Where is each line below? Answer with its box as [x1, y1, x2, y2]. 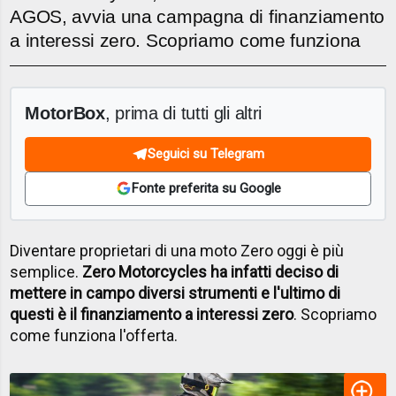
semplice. [10, 263, 83, 282]
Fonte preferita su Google [131, 180, 281, 197]
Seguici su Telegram [148, 146, 264, 163]
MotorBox [25, 102, 105, 123]
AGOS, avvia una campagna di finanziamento [10, 6, 385, 27]
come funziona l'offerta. [10, 326, 179, 346]
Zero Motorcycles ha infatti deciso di [82, 263, 339, 282]
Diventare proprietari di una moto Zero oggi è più [10, 241, 345, 261]
